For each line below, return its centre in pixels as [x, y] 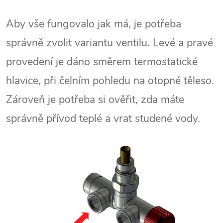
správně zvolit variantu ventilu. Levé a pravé [110, 43]
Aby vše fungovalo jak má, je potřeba [94, 24]
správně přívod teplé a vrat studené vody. [103, 118]
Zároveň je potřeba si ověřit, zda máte [95, 99]
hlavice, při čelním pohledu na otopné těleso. [110, 80]
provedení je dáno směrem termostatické [102, 61]
